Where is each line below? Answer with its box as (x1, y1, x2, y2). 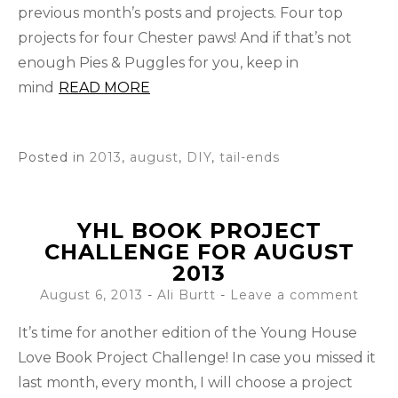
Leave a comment (229, 287, 359, 304)
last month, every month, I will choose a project (18, 374, 353, 392)
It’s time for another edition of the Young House (18, 324, 357, 342)
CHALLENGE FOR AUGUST (44, 239, 354, 266)
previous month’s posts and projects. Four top (18, 4, 343, 22)
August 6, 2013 (39, 287, 143, 304)
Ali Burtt (156, 287, 216, 304)
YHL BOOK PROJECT (76, 218, 322, 244)
